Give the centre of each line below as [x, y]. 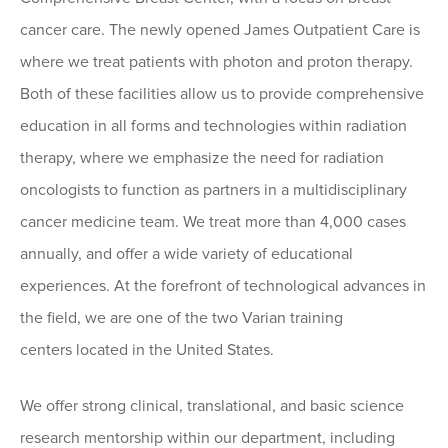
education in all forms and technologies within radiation [213, 126]
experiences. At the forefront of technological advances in [223, 286]
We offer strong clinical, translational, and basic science [212, 406]
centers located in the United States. [147, 350]
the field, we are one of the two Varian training [181, 318]
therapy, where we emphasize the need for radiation [202, 158]
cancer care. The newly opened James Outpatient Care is [220, 30]
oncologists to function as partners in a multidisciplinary [213, 190]
